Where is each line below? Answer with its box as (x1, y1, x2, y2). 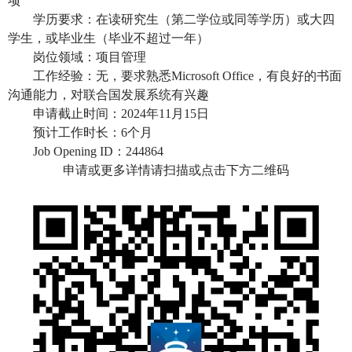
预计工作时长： (33, 126, 121, 140)
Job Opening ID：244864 (33, 145, 163, 159)
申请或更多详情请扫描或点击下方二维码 (63, 163, 289, 178)
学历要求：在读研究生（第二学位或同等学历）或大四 (33, 13, 335, 27)
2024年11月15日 (121, 107, 209, 121)
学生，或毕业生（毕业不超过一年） (8, 31, 209, 46)
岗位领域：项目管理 (33, 50, 146, 64)
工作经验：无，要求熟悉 (33, 69, 171, 83)
